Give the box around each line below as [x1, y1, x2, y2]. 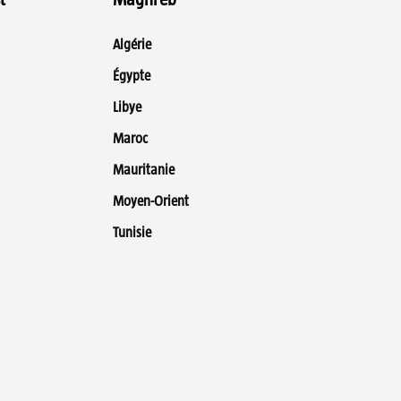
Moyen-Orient [112, 193, 189, 209]
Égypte [112, 68, 150, 84]
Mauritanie [112, 162, 175, 178]
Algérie [112, 37, 151, 53]
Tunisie [112, 225, 151, 241]
